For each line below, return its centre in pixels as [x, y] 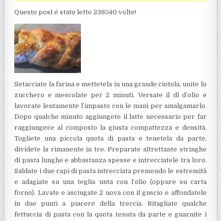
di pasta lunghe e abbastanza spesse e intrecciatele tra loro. [110, 160]
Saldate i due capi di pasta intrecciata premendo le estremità [110, 171]
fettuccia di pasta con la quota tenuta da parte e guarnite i [110, 214]
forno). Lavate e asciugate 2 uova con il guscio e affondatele [110, 192]
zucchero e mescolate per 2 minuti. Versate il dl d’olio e [110, 95]
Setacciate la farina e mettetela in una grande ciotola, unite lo [110, 84]
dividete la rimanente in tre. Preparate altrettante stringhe [110, 149]
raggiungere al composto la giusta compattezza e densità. [110, 127]
